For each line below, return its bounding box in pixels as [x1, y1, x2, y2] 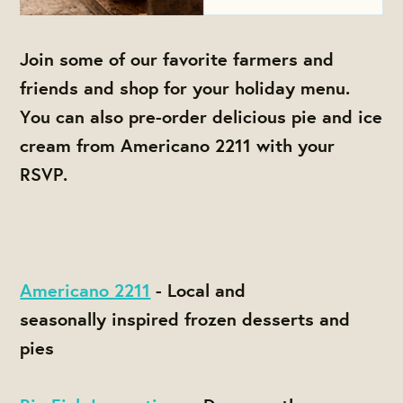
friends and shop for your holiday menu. [20, 75, 351, 100]
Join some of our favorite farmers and [20, 46, 335, 71]
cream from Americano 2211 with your [20, 132, 336, 157]
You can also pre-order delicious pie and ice [20, 103, 383, 129]
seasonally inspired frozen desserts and [20, 306, 351, 331]
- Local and [150, 277, 246, 302]
